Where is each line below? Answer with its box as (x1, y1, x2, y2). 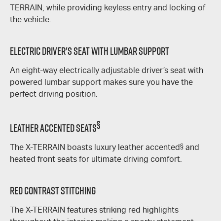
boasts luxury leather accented (65, 143, 180, 152)
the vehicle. (10, 15, 51, 25)
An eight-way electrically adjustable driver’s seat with (10, 66, 203, 75)
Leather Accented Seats (10, 121, 97, 136)
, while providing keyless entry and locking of (42, 3, 205, 13)
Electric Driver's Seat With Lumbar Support (10, 44, 169, 59)
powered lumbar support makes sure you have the (10, 77, 193, 87)
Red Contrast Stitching (10, 184, 96, 198)
